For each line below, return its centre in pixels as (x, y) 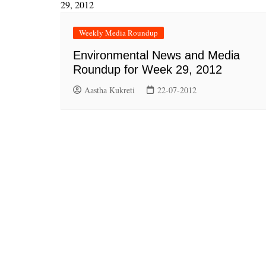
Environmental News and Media (156, 55)
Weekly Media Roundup (118, 33)
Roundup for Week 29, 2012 (148, 69)
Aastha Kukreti (110, 90)
